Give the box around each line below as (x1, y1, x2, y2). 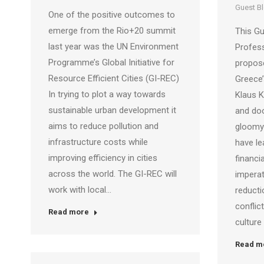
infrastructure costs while (48, 137, 148, 147)
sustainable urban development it (48, 105, 176, 115)
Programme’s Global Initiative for (48, 57, 174, 68)
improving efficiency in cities (48, 153, 157, 163)
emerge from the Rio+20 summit (48, 25, 176, 36)
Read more (48, 207, 89, 216)
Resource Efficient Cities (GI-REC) (48, 73, 179, 84)
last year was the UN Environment (48, 41, 179, 52)
